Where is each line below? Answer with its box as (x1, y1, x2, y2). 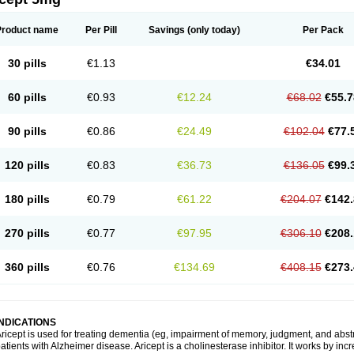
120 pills (4, 159, 50, 171)
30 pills (7, 57, 47, 70)
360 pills (4, 261, 50, 273)
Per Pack (302, 24, 344, 36)
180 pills (4, 193, 50, 205)
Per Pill (85, 24, 117, 36)
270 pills (4, 227, 50, 239)
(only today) (185, 24, 240, 36)
